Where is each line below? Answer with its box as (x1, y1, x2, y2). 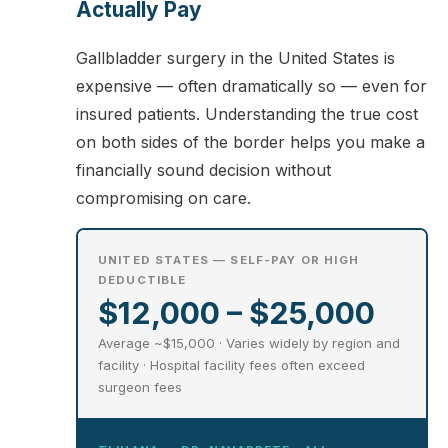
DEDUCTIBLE (98, 273, 187, 288)
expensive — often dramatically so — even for (76, 76, 427, 97)
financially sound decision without (76, 160, 331, 181)
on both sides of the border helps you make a (76, 132, 425, 153)
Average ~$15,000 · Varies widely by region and (98, 335, 400, 352)
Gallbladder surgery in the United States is (76, 48, 395, 69)
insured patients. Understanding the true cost (76, 104, 418, 125)
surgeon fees (98, 379, 182, 396)
